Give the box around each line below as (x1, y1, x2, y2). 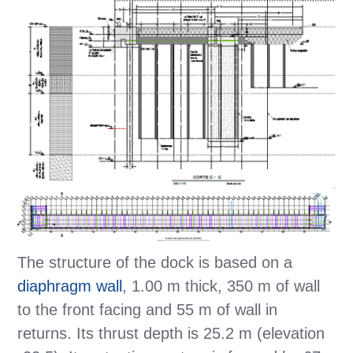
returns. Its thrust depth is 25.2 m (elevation (17, 324, 325, 342)
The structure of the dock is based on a (17, 253, 293, 271)
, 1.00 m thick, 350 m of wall (122, 277, 321, 295)
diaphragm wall (17, 277, 123, 295)
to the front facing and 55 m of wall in (17, 300, 278, 318)
